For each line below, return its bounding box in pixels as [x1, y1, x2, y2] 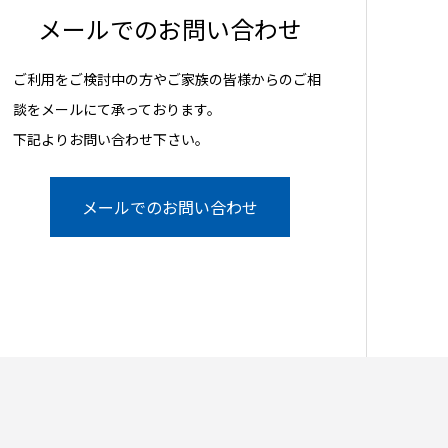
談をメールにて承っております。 [13, 99, 221, 119]
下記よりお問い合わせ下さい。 [13, 129, 209, 149]
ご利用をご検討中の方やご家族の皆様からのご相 [13, 69, 321, 89]
